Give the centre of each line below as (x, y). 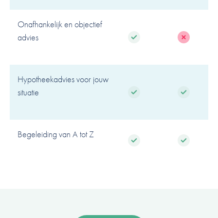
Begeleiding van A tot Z (56, 134)
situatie (28, 92)
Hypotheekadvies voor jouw (63, 79)
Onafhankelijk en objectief (60, 24)
